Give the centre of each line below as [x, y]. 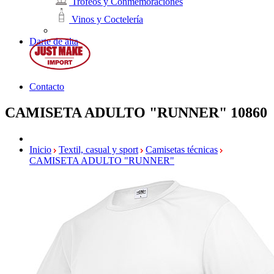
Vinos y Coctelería [106, 20]
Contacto [47, 86]
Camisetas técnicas [182, 149]
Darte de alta [54, 42]
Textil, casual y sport [98, 149]
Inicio [40, 149]
